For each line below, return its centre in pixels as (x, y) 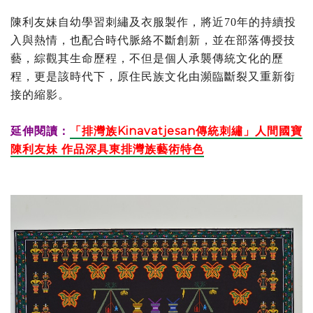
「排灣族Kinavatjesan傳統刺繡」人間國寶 (186, 131)
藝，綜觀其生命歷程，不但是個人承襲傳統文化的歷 (147, 58)
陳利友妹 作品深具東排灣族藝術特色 (107, 149)
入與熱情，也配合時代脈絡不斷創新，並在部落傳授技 (153, 40)
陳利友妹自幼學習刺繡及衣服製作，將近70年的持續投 (153, 22)
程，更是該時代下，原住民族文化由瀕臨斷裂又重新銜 (153, 76)
